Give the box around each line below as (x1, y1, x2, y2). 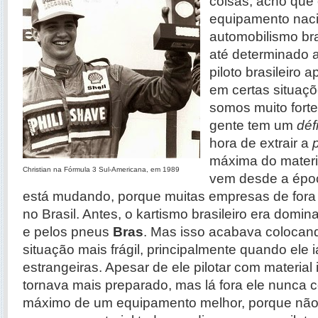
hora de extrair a (209, 136, 312, 150)
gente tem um (209, 118, 297, 133)
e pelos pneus (23, 224, 113, 239)
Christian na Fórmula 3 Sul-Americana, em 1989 (23, 165, 180, 173)
